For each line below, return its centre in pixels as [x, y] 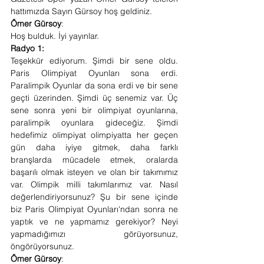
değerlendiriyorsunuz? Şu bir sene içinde [94, 197]
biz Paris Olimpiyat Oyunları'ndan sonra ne [94, 209]
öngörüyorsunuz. [44, 246]
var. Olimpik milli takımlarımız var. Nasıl [94, 184]
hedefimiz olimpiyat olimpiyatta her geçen [94, 135]
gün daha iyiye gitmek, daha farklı [94, 147]
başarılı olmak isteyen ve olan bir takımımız [94, 172]
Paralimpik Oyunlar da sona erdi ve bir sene [94, 85]
